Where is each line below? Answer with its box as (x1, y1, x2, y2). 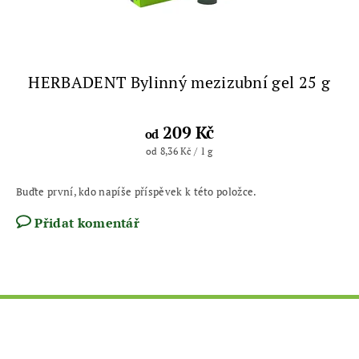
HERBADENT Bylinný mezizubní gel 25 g (28, 71, 331, 93)
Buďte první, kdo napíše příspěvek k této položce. (16, 184, 257, 199)
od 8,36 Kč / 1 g (145, 144, 213, 157)
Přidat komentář (34, 213, 140, 232)
